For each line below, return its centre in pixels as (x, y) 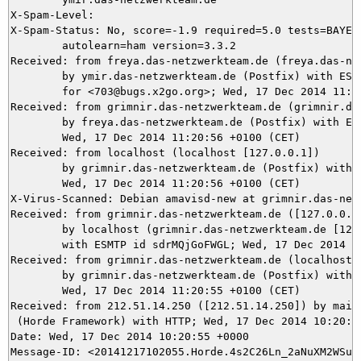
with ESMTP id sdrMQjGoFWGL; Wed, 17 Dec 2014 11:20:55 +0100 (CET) (36, 244)
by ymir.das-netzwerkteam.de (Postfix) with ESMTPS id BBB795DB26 (36, 76)
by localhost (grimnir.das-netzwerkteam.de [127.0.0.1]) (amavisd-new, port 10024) (36, 229)
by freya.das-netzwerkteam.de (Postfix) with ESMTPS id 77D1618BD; (36, 122)
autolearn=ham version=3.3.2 (36, 45)
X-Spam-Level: (56, 15)
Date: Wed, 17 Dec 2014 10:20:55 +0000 (130, 336)
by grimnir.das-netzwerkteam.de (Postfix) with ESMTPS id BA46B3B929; (36, 275)
